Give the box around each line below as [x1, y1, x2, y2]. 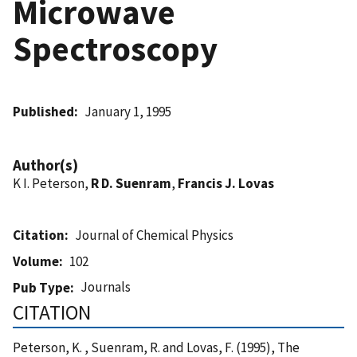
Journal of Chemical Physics [75, 226, 234, 244]
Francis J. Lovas [178, 174, 274, 192]
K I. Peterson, [13, 174, 91, 192]
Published [13, 102, 74, 120]
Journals [80, 277, 131, 296]
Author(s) [13, 155, 78, 175]
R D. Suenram [91, 174, 171, 192]
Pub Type [13, 278, 70, 296]
